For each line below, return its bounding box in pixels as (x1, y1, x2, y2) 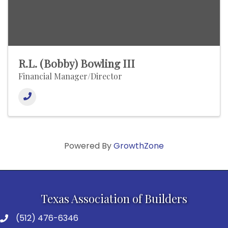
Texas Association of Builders (41, 191, 187, 207)
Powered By (64, 140, 113, 152)
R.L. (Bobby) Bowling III (18, 56, 135, 71)
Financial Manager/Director (18, 71, 122, 82)
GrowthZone (113, 140, 164, 152)
